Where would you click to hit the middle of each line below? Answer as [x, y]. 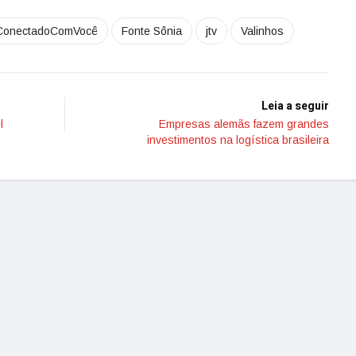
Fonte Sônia [152, 31]
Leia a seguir [295, 106]
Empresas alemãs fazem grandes [244, 124]
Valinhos [262, 31]
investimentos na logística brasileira [238, 140]
